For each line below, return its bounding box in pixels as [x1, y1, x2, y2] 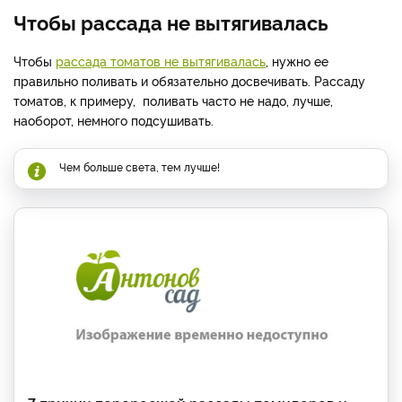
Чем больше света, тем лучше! [59, 159, 220, 175]
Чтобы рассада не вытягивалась [13, 8, 328, 36]
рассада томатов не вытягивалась [56, 52, 266, 70]
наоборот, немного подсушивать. [13, 111, 214, 129]
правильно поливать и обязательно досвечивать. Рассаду [13, 72, 365, 90]
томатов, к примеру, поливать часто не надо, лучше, [13, 92, 333, 109]
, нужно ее [266, 52, 328, 70]
